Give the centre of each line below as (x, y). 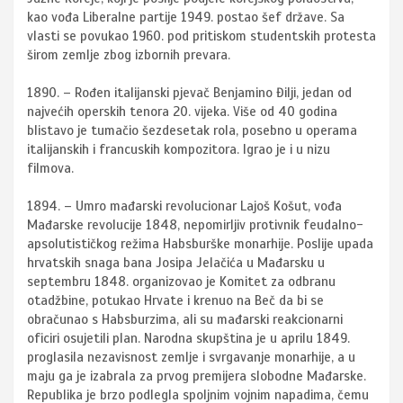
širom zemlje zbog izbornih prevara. (129, 55)
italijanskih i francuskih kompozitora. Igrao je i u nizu (179, 150)
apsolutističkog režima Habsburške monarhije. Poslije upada (200, 244)
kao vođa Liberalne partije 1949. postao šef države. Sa (186, 18)
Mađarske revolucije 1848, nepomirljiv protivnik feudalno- (195, 225)
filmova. (50, 169)
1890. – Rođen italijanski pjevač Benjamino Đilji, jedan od (189, 93)
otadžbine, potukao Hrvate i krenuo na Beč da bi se (175, 301)
